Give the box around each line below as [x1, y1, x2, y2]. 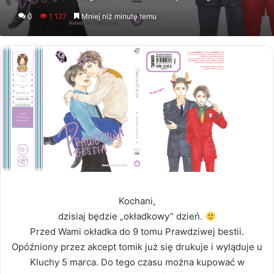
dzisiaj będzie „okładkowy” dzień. [58, 210, 206, 222]
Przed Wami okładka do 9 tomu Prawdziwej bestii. [30, 226, 244, 237]
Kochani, [119, 195, 155, 207]
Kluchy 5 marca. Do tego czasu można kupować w [29, 256, 245, 268]
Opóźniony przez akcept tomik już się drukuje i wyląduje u [12, 241, 262, 253]
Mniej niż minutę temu [80, 12, 157, 21]
